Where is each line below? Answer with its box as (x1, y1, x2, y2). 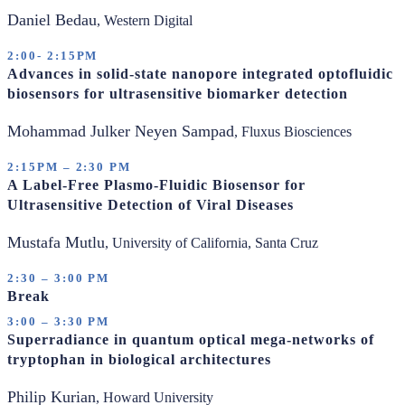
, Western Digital (97, 13, 193, 28)
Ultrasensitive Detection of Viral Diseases (7, 197, 294, 212)
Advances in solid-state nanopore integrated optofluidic (7, 66, 393, 81)
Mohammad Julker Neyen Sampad (7, 122, 234, 140)
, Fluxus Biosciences (234, 124, 352, 139)
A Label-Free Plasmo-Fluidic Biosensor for (7, 177, 306, 193)
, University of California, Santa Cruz (105, 235, 318, 250)
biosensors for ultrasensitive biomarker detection (7, 86, 348, 101)
